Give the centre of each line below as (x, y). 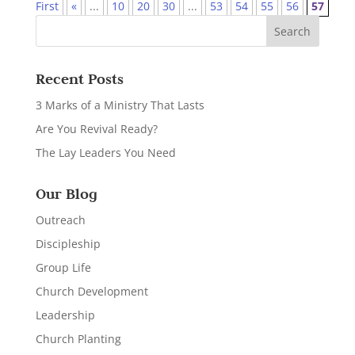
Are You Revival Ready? (96, 129)
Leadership (65, 315)
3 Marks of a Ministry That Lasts (120, 105)
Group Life (63, 267)
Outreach (60, 220)
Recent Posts (79, 79)
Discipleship (68, 244)
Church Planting (78, 339)
